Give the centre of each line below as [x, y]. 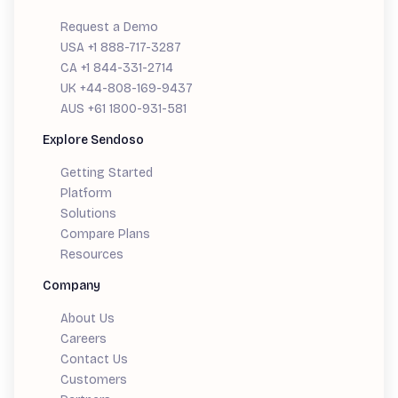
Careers [84, 339]
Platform [86, 193]
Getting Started [107, 173]
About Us [88, 318]
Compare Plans [105, 234]
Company [72, 286]
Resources [92, 255]
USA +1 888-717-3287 [121, 48]
